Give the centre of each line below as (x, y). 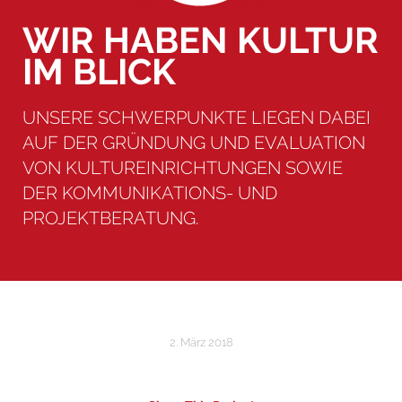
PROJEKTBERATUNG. (111, 218)
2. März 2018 (201, 342)
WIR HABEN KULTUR (201, 39)
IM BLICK (99, 71)
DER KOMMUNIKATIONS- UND (150, 192)
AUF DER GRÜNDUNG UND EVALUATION (194, 142)
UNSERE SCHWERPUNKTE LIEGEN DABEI (197, 117)
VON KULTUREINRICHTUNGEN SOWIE (183, 167)
